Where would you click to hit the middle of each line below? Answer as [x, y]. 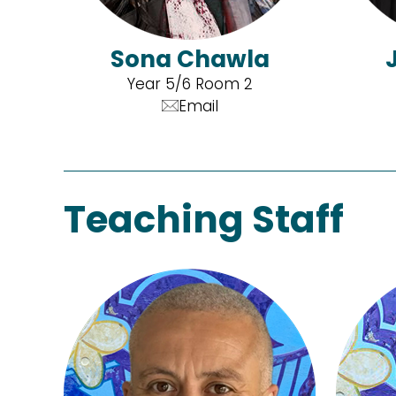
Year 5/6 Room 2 [190, 84]
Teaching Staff [204, 219]
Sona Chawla [190, 59]
